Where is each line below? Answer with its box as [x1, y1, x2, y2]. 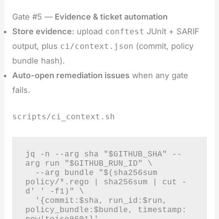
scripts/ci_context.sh [12, 112, 115, 122]
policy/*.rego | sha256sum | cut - [25, 177, 187, 187]
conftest [105, 26, 145, 36]
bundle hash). [12, 55, 66, 66]
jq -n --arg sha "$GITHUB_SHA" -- [25, 149, 182, 159]
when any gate [130, 70, 189, 80]
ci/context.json [60, 41, 134, 51]
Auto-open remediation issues [12, 70, 130, 80]
